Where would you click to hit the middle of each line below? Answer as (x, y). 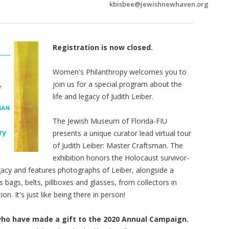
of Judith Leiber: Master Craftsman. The (118, 145)
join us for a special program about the (117, 84)
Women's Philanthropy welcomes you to (119, 72)
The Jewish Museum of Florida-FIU (110, 121)
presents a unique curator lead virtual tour (122, 133)
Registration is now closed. (102, 47)
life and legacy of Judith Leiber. (104, 96)
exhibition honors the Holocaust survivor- (121, 157)
